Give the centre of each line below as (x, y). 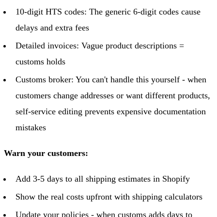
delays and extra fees (52, 27)
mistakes (31, 127)
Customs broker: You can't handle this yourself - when (111, 79)
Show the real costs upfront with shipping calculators (109, 196)
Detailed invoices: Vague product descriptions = (100, 45)
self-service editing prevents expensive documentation (111, 111)
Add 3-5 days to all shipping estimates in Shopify (103, 178)
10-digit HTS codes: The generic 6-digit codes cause (108, 11)
